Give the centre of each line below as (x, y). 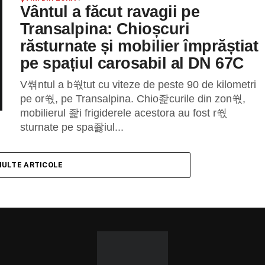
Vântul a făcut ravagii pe (110, 12)
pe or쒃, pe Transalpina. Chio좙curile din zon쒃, (133, 99)
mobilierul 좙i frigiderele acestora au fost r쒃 (124, 113)
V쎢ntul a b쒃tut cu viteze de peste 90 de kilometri (138, 85)
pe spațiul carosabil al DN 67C (132, 63)
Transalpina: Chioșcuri (105, 29)
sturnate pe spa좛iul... (72, 127)
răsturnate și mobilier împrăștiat (139, 46)
